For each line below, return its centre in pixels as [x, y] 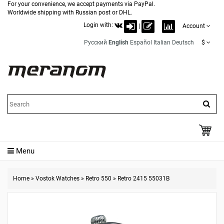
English [118, 42]
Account [194, 26]
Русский [95, 42]
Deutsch [183, 42]
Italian [162, 42]
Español [141, 42]
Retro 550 [98, 178]
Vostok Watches [57, 178]
